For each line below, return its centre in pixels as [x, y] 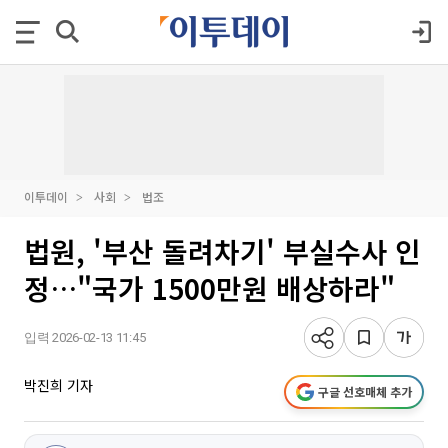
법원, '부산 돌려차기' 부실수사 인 [222, 251]
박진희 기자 [58, 385]
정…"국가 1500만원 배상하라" [209, 288]
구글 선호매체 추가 [365, 391]
